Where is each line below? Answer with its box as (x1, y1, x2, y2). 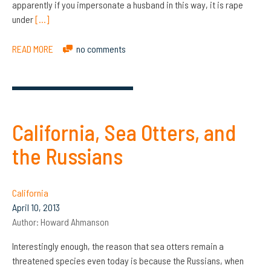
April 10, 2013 (12, 201, 60, 213)
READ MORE (12, 42, 53, 54)
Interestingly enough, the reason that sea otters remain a (12, 240, 224, 252)
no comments (76, 42, 126, 54)
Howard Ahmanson (41, 215, 109, 227)
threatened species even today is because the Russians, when (12, 254, 244, 266)
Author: (12, 215, 41, 227)
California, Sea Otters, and (12, 119, 236, 145)
